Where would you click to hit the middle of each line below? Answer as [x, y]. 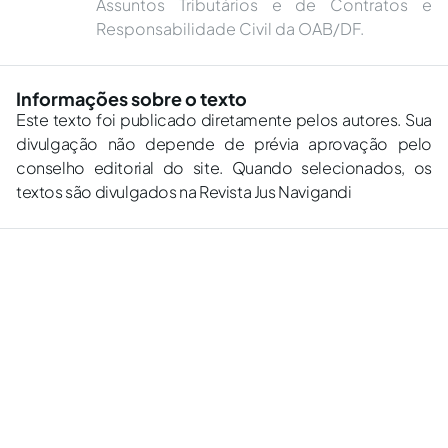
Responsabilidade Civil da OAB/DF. [230, 28]
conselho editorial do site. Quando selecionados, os [224, 167]
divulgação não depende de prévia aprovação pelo [224, 143]
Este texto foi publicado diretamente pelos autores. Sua [224, 119]
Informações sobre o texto [131, 98]
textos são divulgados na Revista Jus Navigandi [184, 191]
